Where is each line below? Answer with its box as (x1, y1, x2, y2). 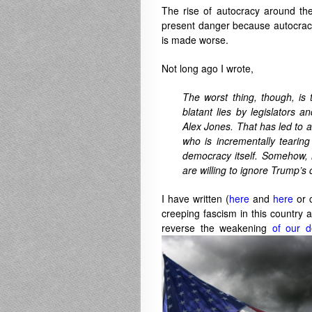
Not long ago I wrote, (162, 61, 253, 75)
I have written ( (162, 192, 230, 205)
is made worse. (162, 33, 228, 47)
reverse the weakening (162, 221, 267, 235)
